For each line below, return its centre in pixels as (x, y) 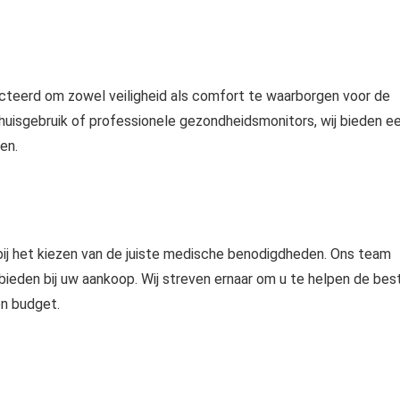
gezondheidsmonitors (247, 121)
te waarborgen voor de (317, 96)
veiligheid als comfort (177, 96)
